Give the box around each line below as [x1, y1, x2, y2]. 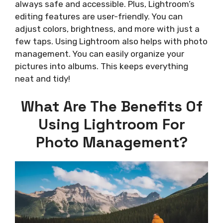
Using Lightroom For [38, 114, 185, 134]
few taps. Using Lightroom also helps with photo [15, 36, 208, 46]
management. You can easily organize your [15, 48, 184, 59]
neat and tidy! [15, 73, 70, 84]
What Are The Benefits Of [20, 97, 203, 116]
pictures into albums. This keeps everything [15, 61, 188, 71]
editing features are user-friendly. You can [15, 11, 183, 21]
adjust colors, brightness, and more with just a [15, 23, 200, 34]
